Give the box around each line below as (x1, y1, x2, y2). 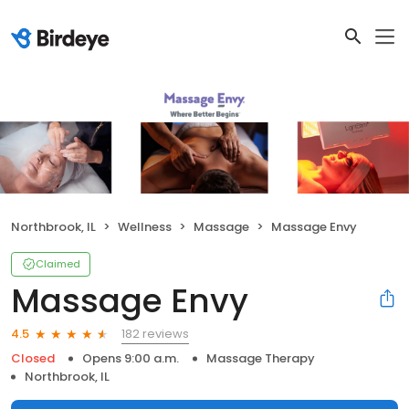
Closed (11, 349, 55, 367)
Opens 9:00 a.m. (82, 349, 179, 367)
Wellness (118, 217, 172, 236)
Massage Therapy (206, 349, 315, 367)
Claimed (36, 256, 80, 271)
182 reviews (121, 324, 189, 342)
